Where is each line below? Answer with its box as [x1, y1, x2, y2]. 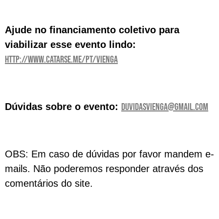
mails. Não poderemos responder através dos [5, 163, 203, 174]
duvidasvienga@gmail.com [121, 101, 208, 113]
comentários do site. [5, 178, 93, 189]
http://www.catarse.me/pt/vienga [5, 54, 118, 66]
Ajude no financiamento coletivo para [5, 24, 179, 35]
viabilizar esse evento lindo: [5, 39, 136, 50]
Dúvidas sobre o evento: [5, 101, 121, 112]
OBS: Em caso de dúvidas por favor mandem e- [5, 149, 214, 159]
